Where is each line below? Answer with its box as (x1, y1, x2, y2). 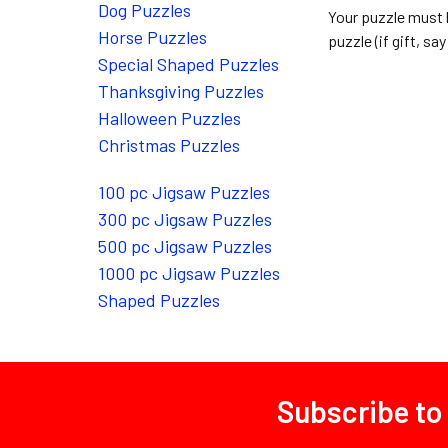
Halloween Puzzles (97, 107, 241, 129)
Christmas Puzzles (97, 134, 240, 156)
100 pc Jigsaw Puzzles (97, 181, 270, 203)
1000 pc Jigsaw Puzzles (97, 262, 280, 284)
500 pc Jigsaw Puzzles (97, 235, 272, 257)
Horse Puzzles (97, 26, 207, 48)
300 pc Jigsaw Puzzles (97, 208, 272, 230)
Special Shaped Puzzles (97, 53, 279, 75)
